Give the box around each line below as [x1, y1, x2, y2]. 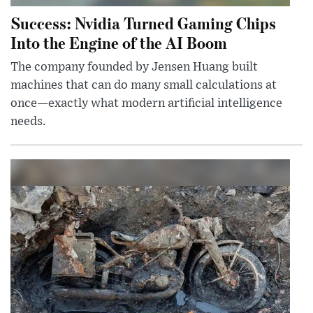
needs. [10, 115, 46, 129]
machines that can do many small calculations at [10, 79, 277, 92]
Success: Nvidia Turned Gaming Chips [10, 12, 276, 34]
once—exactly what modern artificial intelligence [10, 97, 282, 110]
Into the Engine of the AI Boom [10, 31, 227, 54]
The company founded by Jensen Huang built [10, 61, 258, 74]
